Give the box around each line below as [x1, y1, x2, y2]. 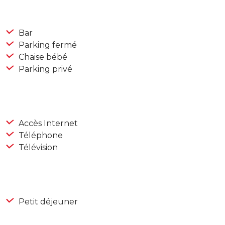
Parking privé [17, 64, 72, 74]
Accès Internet [17, 119, 78, 129]
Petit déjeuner [17, 197, 78, 207]
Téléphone [17, 131, 63, 141]
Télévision [17, 143, 58, 153]
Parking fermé [17, 40, 77, 50]
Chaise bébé [17, 52, 67, 62]
